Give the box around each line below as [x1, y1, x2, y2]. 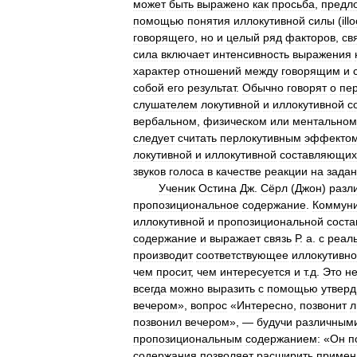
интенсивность [213, 48, 289, 61]
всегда [133, 282, 167, 295]
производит [133, 249, 193, 261]
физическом [203, 115, 267, 127]
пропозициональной [218, 215, 324, 228]
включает [161, 48, 210, 61]
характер [133, 65, 180, 77]
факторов [285, 31, 335, 44]
